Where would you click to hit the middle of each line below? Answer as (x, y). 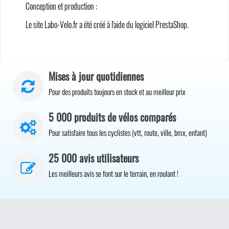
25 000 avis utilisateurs (94, 158)
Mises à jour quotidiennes (96, 76)
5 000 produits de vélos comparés (112, 117)
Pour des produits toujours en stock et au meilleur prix (117, 91)
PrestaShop (171, 25)
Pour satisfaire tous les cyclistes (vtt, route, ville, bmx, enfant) (128, 132)
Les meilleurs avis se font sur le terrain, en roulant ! (113, 173)
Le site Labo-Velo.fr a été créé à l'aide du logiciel (90, 25)
